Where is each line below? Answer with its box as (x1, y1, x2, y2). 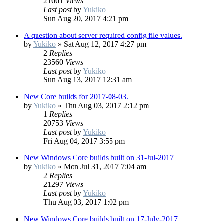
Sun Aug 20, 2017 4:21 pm (43, 14, 128, 23)
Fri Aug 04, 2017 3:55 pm (43, 137, 125, 146)
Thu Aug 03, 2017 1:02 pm (43, 198, 129, 207)
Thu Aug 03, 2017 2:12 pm (64, 101, 149, 110)
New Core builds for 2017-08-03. (24, 92, 128, 101)
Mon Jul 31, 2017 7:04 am (64, 162, 146, 171)
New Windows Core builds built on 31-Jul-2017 (24, 153, 174, 162)
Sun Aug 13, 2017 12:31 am (43, 75, 132, 84)
